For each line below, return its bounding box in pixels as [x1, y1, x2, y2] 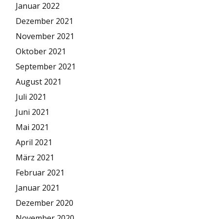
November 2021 [16, 31, 74, 42]
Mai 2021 [16, 122, 49, 132]
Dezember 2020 [16, 197, 73, 208]
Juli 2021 [16, 91, 46, 102]
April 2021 [16, 137, 52, 148]
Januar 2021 [16, 182, 60, 193]
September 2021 [16, 61, 76, 72]
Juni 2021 [16, 107, 49, 117]
